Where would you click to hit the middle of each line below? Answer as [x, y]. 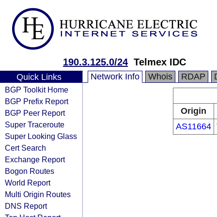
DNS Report [26, 206]
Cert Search [25, 148]
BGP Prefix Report [37, 101]
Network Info [115, 77]
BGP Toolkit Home [37, 90]
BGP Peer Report [35, 113]
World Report [28, 183]
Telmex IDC [160, 62]
